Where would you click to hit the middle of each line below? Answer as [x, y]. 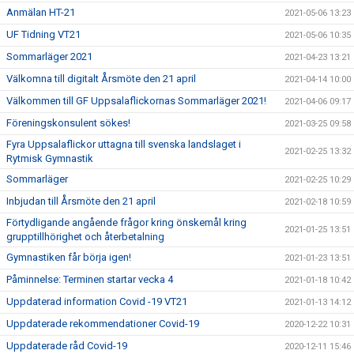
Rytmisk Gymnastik [50, 158]
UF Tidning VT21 [43, 34]
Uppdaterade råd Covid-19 [67, 345]
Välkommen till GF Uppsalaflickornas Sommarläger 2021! [136, 100]
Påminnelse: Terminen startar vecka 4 [90, 279]
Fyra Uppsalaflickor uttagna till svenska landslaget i [124, 144]
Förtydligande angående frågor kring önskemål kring [126, 222]
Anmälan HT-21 [41, 12]
